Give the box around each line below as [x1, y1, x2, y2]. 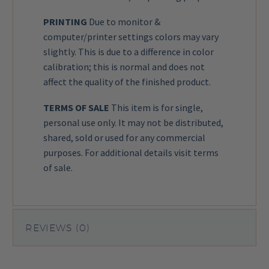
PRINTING [43, 16, 87, 28]
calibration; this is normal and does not [43, 61, 205, 73]
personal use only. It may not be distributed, [43, 116, 223, 128]
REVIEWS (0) [25, 222, 90, 234]
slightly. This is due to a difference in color [43, 46, 214, 58]
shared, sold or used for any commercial [43, 131, 205, 144]
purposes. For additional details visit [43, 146, 193, 159]
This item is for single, [109, 101, 203, 113]
